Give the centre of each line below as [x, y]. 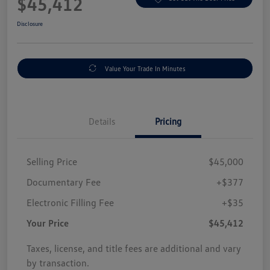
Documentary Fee [64, 182]
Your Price [48, 223]
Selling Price [52, 161]
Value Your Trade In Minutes [145, 68]
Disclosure [30, 23]
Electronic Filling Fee [70, 202]
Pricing [168, 121]
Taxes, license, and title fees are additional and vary [134, 248]
